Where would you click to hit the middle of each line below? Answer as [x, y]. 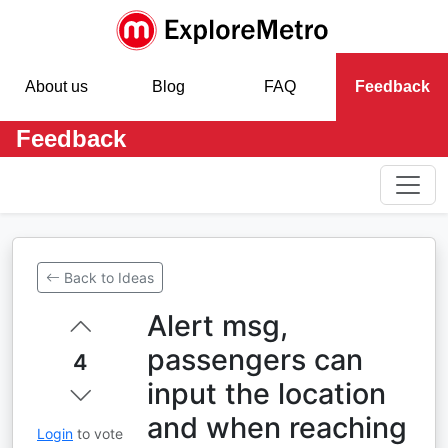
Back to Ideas [109, 277]
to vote [98, 433]
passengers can [255, 359]
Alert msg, [217, 325]
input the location [266, 393]
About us [56, 86]
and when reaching [277, 427]
